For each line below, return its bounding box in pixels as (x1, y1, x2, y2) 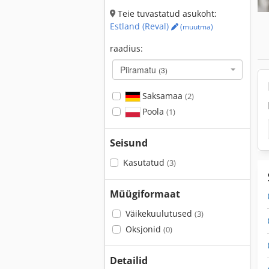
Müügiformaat (110, 187, 180, 201)
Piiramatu (120, 64, 159, 76)
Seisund (110, 136, 148, 150)
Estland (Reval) (110, 20, 171, 32)
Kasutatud (122, 157, 167, 168)
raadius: (110, 43, 143, 54)
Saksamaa (139, 90, 185, 101)
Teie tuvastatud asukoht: (115, 8, 217, 19)
